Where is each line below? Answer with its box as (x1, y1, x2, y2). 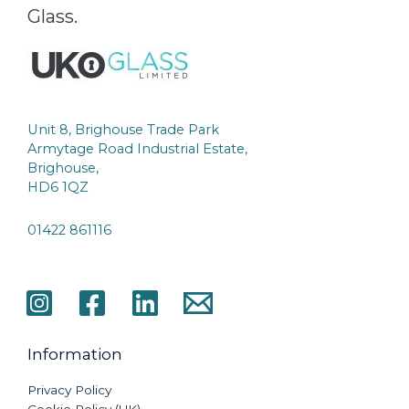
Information (27, 343, 122, 363)
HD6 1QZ (27, 179, 89, 196)
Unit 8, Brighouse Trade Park (27, 121, 219, 139)
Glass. (27, 5, 78, 27)
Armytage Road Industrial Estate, (27, 141, 247, 158)
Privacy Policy (27, 383, 111, 398)
